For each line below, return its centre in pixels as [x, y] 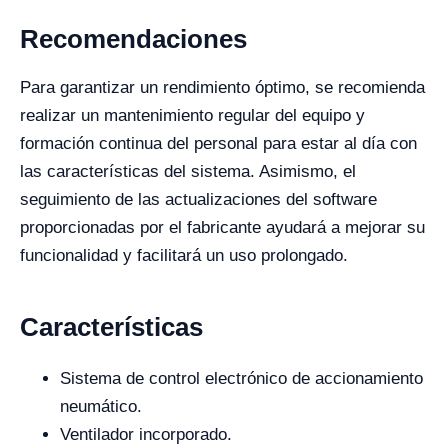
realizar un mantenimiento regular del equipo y [192, 115]
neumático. [101, 406]
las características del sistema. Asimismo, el [188, 171]
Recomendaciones [133, 39]
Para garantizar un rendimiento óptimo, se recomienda [222, 87]
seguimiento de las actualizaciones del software [198, 199]
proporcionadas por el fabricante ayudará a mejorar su [222, 227]
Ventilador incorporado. [146, 434]
